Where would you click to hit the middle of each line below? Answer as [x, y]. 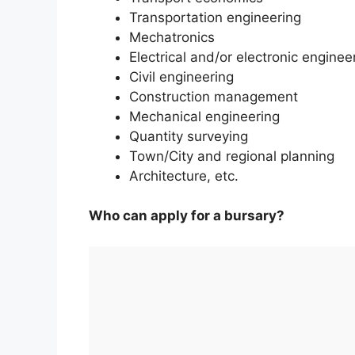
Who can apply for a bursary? [187, 216]
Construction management [214, 96]
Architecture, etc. [184, 176]
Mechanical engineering [204, 116]
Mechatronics [172, 37]
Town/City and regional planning [232, 156]
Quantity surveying [189, 136]
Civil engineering [181, 76]
